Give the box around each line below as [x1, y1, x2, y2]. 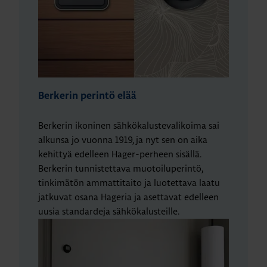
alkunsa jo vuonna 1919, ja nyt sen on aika [38, 134, 207, 145]
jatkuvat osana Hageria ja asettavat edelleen [38, 191, 219, 203]
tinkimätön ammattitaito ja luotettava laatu [38, 177, 220, 188]
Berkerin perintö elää [38, 91, 136, 101]
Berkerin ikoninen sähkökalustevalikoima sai [38, 120, 219, 131]
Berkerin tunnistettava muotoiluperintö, [38, 163, 203, 174]
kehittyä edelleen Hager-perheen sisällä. [38, 148, 201, 160]
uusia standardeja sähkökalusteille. [38, 206, 179, 217]
